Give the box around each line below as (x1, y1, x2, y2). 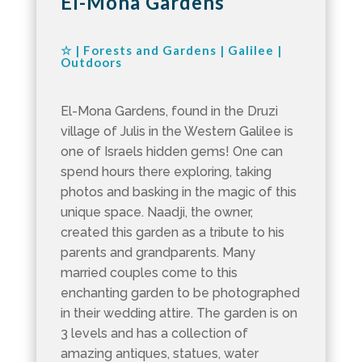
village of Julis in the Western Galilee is (60, 123, 293, 139)
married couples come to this (60, 264, 238, 280)
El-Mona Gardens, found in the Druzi (60, 103, 278, 119)
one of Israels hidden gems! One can (60, 143, 283, 159)
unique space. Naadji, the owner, (60, 204, 253, 220)
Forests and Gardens (82, 42, 217, 57)
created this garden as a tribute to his (60, 224, 284, 240)
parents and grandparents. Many (60, 244, 255, 260)
